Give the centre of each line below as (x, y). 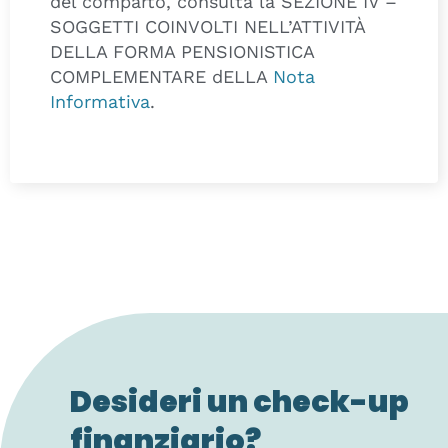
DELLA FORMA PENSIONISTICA (182, 51)
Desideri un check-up (239, 401)
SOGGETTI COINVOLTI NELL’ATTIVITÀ (207, 26)
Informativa (100, 101)
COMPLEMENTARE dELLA (161, 76)
